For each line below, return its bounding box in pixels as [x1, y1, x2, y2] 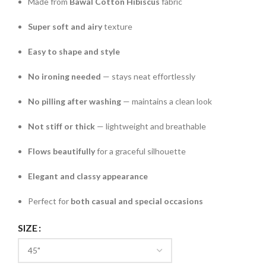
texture [102, 21, 132, 32]
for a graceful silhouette [95, 146, 186, 157]
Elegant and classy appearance [28, 171, 148, 182]
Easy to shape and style [28, 46, 120, 57]
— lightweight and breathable [95, 121, 206, 132]
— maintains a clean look [121, 96, 212, 107]
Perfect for [28, 196, 71, 207]
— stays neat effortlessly [101, 71, 195, 82]
